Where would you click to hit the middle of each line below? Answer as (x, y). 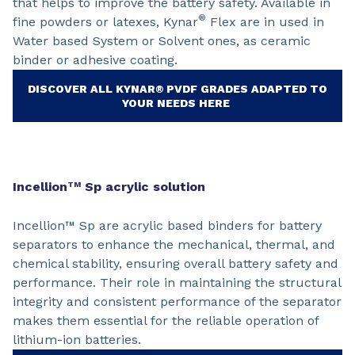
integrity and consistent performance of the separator (177, 301)
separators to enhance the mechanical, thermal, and (174, 244)
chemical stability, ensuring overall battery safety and (176, 263)
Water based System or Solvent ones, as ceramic (162, 40)
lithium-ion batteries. (77, 339)
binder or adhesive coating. (97, 59)
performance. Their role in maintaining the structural (177, 282)
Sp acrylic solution (143, 186)
